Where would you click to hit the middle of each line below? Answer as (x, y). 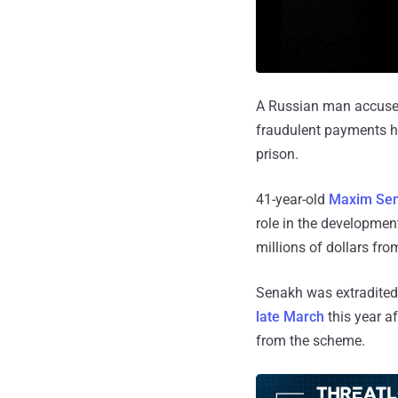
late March (290, 316)
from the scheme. (310, 340)
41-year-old (292, 199)
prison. (277, 154)
